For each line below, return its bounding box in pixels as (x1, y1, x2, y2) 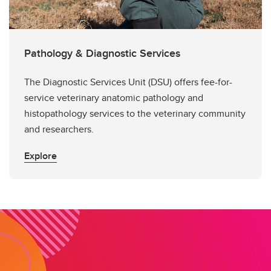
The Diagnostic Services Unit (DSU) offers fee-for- (24, 74, 232, 89)
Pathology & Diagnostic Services (24, 45, 180, 61)
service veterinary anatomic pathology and (24, 90, 203, 105)
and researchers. (24, 122, 94, 136)
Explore (24, 148, 57, 163)
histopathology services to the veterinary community (24, 106, 246, 120)
